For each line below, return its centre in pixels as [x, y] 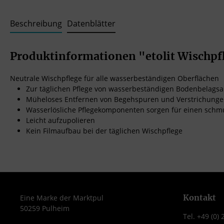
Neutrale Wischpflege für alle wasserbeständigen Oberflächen [114, 78]
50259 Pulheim [45, 208]
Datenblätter [91, 23]
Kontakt [199, 197]
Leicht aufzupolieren [60, 120]
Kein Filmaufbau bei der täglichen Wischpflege [104, 131]
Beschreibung [36, 23]
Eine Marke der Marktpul [62, 198]
